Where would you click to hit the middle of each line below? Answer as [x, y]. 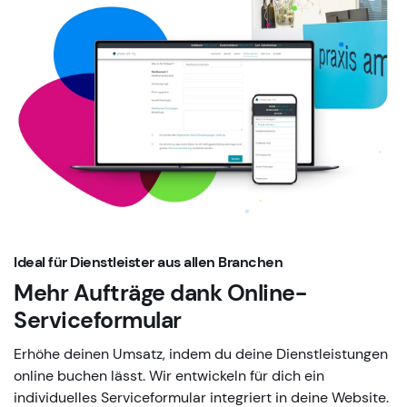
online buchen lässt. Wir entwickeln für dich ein [169, 376]
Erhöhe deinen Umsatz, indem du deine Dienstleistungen [201, 354]
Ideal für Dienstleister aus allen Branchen [148, 263]
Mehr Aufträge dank [118, 293]
